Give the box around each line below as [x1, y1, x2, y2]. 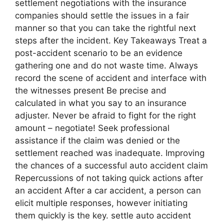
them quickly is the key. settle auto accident [15, 210, 191, 220]
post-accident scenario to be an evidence [15, 47, 182, 58]
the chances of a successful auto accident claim [15, 160, 208, 170]
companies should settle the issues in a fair [15, 10, 189, 20]
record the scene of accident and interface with [15, 72, 206, 83]
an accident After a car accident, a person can [15, 185, 201, 195]
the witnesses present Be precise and [15, 85, 166, 95]
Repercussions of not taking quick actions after [15, 172, 203, 183]
